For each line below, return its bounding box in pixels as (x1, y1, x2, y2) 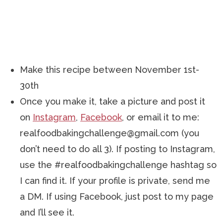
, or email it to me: (122, 111, 199, 122)
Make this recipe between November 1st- (20, 64, 199, 75)
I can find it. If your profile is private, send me (20, 175, 210, 186)
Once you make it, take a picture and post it (20, 96, 205, 107)
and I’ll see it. (20, 207, 74, 218)
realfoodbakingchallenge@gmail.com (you (20, 127, 199, 138)
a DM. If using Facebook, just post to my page (20, 191, 214, 202)
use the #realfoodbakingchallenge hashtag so (20, 159, 217, 170)
